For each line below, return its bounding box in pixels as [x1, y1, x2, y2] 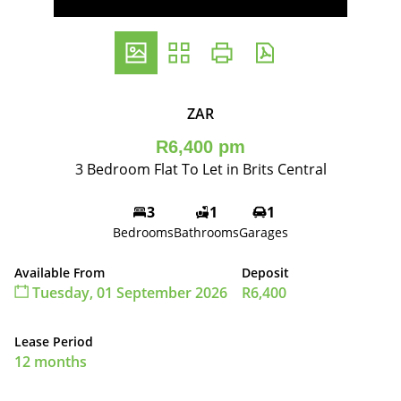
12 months [14, 352, 87, 371]
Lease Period [14, 333, 93, 350]
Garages [239, 224, 288, 241]
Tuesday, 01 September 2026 [29, 283, 227, 303]
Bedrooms [113, 224, 174, 241]
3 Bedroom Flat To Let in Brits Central [74, 159, 327, 179]
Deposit [242, 264, 289, 281]
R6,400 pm [156, 137, 245, 157]
